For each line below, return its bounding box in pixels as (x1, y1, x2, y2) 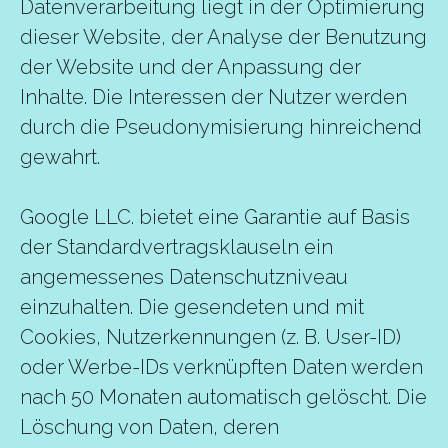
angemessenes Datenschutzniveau (20, 265, 348, 289)
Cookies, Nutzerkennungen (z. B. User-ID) (20, 325, 401, 349)
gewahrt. (20, 145, 100, 169)
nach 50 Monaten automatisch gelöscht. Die (20, 385, 427, 409)
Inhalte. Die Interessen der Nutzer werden (20, 85, 407, 109)
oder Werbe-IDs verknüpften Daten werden (20, 355, 423, 379)
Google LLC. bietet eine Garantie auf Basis (20, 205, 410, 229)
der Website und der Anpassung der (20, 55, 361, 79)
